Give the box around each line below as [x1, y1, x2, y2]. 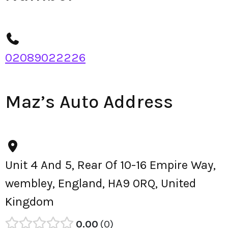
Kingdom [5, 194, 54, 209]
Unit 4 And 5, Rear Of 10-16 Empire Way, [5, 158, 216, 172]
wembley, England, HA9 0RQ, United [5, 176, 196, 190]
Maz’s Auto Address [5, 91, 173, 112]
